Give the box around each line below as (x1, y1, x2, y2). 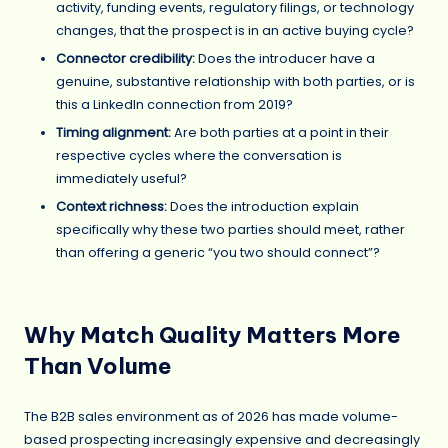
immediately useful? (56, 170, 187, 188)
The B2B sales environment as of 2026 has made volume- (24, 407, 398, 425)
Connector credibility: (56, 50, 195, 68)
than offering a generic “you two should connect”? (56, 244, 380, 262)
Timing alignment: (56, 124, 171, 142)
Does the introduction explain (167, 198, 359, 216)
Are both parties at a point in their (171, 124, 389, 142)
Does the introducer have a (195, 50, 375, 68)
